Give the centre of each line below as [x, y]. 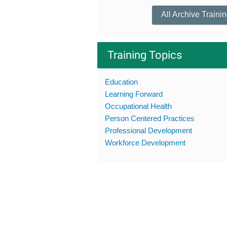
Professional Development [148, 130]
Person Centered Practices [150, 118]
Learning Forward [134, 94]
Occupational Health [138, 106]
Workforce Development [145, 142]
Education [121, 82]
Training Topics [145, 55]
